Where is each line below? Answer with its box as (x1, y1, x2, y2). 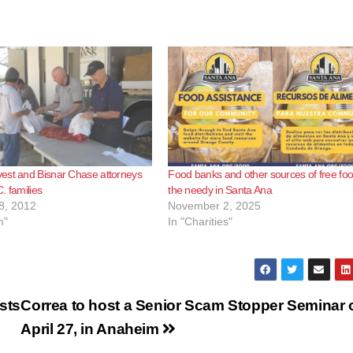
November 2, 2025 (168, 199, 262, 212)
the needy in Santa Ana (168, 183, 272, 196)
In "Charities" (168, 214, 233, 228)
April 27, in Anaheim (20, 320, 163, 337)
